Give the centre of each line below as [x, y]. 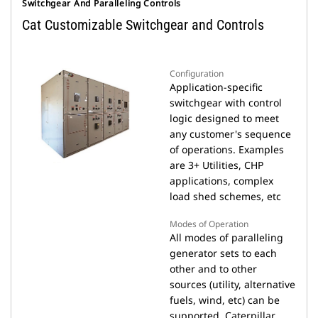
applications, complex [221, 181]
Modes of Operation [209, 224]
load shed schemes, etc [225, 196]
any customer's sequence [230, 134]
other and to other [213, 269]
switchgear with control [226, 103]
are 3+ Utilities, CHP [216, 165]
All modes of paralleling [226, 237]
